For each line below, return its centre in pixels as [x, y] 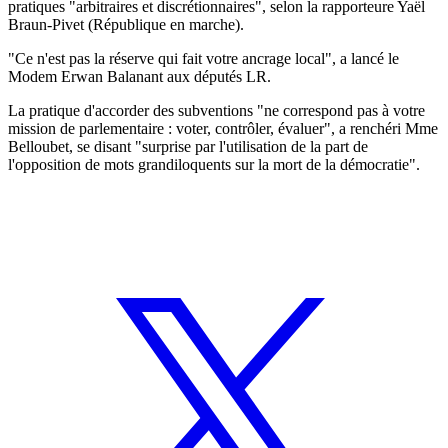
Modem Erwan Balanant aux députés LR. [139, 76]
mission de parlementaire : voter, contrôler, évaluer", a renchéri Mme [223, 128]
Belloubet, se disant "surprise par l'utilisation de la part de [188, 146]
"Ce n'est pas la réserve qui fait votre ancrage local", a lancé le [203, 58]
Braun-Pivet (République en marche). [126, 24]
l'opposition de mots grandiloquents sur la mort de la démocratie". [214, 164]
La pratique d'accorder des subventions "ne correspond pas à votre [216, 110]
